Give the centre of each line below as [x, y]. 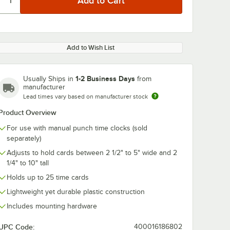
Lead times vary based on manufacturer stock [85, 97]
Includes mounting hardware [52, 206]
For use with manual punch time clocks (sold [77, 128]
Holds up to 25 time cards [48, 177]
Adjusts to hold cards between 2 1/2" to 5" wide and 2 [92, 153]
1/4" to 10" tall [28, 163]
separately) [24, 138]
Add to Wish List [90, 47]
